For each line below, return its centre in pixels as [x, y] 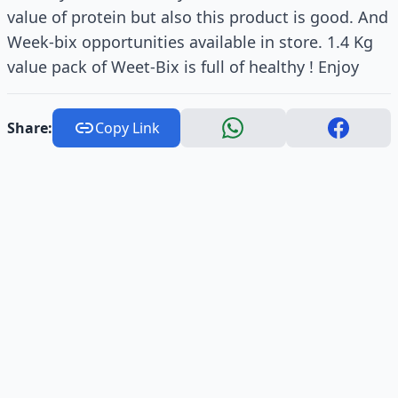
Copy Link [127, 127]
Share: [30, 127]
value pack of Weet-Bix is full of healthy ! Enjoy [183, 66]
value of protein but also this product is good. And [198, 16]
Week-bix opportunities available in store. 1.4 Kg [190, 41]
